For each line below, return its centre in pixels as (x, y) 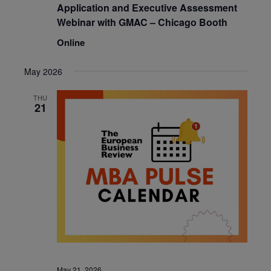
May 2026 (43, 71)
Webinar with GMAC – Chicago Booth (142, 22)
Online (70, 42)
